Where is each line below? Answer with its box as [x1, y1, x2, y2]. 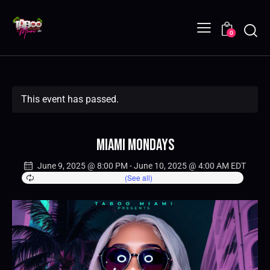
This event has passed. [21, 93, 119, 105]
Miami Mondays [96, 136, 174, 155]
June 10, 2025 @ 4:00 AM [134, 160, 229, 171]
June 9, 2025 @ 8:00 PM [37, 160, 128, 171]
